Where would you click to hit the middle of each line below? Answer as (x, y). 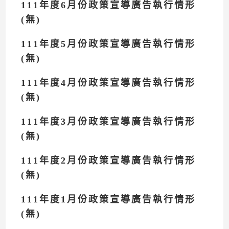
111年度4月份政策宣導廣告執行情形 (109, 83)
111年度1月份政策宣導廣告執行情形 (109, 199)
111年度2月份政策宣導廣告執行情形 (109, 161)
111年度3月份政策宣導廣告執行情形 (109, 122)
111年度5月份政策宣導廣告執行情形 (109, 44)
